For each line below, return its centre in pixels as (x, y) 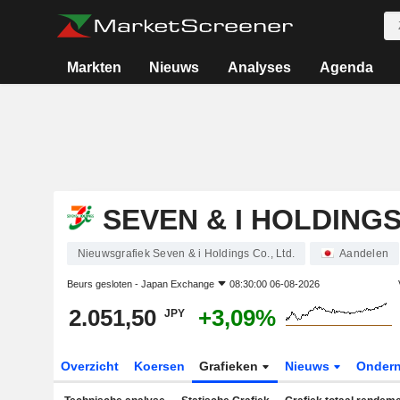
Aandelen (364, 254)
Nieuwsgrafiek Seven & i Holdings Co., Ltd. (186, 254)
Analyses (260, 67)
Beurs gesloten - (104, 284)
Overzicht (89, 366)
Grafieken (231, 366)
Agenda (346, 67)
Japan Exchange (177, 284)
